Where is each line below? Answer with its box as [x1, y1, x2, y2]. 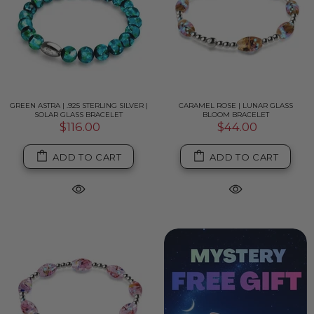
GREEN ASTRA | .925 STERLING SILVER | [9, 101, 148, 110]
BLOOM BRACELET [202, 110, 269, 119]
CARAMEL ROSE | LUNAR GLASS [178, 101, 293, 110]
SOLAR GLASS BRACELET [34, 110, 123, 119]
